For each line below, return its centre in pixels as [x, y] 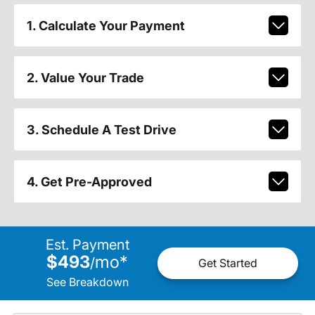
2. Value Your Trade [85, 77]
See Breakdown [87, 282]
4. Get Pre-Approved [89, 181]
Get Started [228, 263]
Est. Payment [87, 244]
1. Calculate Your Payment [105, 25]
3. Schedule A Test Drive [101, 129]
